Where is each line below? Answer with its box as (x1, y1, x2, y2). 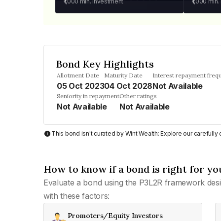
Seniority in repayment (57, 92, 119, 100)
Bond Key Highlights (56, 58, 154, 70)
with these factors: (43, 191, 110, 201)
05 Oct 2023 (57, 81, 105, 91)
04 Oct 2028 (104, 81, 152, 91)
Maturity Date (104, 72, 143, 79)
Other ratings (119, 92, 157, 100)
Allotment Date (57, 72, 99, 79)
